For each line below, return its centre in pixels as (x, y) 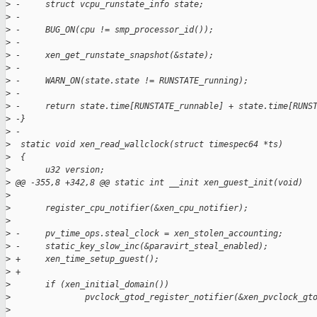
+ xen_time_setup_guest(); (85, 259)
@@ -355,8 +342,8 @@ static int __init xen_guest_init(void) (157, 183)
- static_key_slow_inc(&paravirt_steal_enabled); (139, 247)
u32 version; (58, 170)
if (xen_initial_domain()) (90, 285)
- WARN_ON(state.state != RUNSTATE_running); (129, 81)
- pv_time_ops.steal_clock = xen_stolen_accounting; (147, 234)
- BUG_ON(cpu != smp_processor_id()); (112, 30)
